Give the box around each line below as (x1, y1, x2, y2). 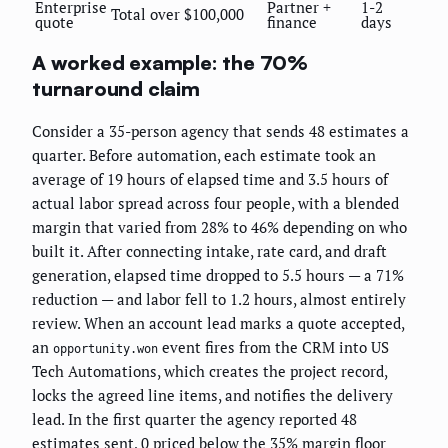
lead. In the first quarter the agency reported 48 (32, 408, 357, 429)
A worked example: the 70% (32, 50, 309, 75)
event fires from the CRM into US (158, 336, 389, 357)
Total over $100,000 (111, 4, 244, 25)
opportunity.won (53, 341, 158, 356)
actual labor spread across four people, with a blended (32, 192, 399, 213)
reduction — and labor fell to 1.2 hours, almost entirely (32, 288, 406, 309)
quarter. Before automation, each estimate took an (32, 144, 376, 165)
